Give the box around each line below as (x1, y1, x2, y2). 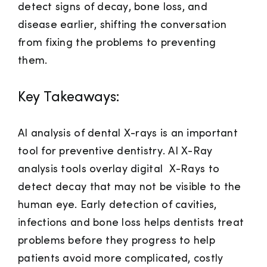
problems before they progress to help (18, 235, 215, 246)
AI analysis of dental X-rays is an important (18, 128, 238, 139)
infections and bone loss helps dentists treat (18, 218, 244, 228)
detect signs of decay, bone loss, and (18, 2, 207, 13)
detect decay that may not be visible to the (18, 182, 241, 193)
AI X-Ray (168, 146, 213, 157)
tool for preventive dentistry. (18, 146, 169, 157)
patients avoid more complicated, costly (18, 253, 223, 264)
